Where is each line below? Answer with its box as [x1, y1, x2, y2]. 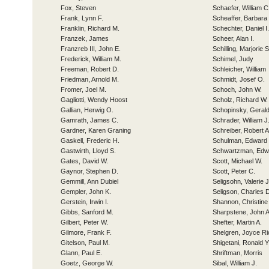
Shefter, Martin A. [213, 219, 262, 226]
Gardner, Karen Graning [61, 127, 131, 134]
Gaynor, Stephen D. [61, 168, 118, 175]
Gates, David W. [61, 157, 108, 165]
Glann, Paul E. [61, 249, 102, 256]
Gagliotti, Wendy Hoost [61, 96, 127, 103]
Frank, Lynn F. [61, 14, 103, 22]
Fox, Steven [61, 4, 96, 11]
